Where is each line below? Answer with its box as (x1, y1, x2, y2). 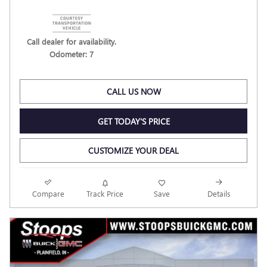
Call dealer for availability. (27, 36, 116, 46)
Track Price (86, 188, 124, 199)
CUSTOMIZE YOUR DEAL (88, 145, 179, 157)
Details (207, 188, 231, 199)
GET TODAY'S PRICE (97, 115, 170, 127)
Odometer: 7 (49, 48, 94, 59)
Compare (32, 188, 64, 199)
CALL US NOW (106, 85, 161, 97)
